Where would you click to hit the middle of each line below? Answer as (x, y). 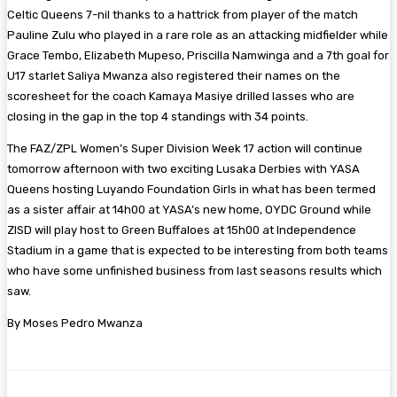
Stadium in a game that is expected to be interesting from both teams (198, 250)
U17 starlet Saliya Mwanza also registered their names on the (174, 75)
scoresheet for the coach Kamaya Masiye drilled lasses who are (181, 96)
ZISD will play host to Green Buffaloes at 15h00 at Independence (182, 230)
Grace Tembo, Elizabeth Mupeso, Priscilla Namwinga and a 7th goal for (198, 55)
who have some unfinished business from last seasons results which (195, 270)
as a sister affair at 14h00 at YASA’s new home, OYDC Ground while (189, 209)
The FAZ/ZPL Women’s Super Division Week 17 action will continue (185, 148)
